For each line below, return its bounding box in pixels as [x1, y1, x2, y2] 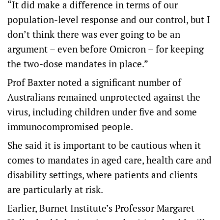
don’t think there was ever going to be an [7, 28, 180, 40]
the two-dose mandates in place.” [7, 57, 148, 70]
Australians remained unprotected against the [7, 91, 200, 103]
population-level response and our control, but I [7, 13, 210, 26]
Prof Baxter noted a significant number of [7, 76, 181, 88]
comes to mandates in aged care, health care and [7, 154, 212, 166]
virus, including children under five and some [7, 106, 197, 118]
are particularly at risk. [7, 183, 103, 195]
